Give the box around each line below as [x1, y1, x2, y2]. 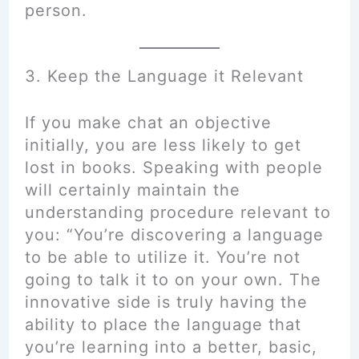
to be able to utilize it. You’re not [24, 248, 301, 267]
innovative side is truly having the [24, 292, 308, 312]
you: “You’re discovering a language [24, 225, 324, 244]
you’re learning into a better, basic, [24, 337, 317, 357]
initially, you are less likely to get [24, 135, 301, 155]
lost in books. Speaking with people [24, 158, 323, 177]
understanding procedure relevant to [24, 203, 331, 222]
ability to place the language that [24, 315, 301, 334]
